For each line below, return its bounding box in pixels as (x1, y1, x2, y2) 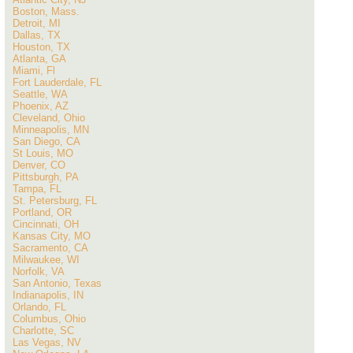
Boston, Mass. (13, 6, 80, 17)
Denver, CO (13, 159, 65, 171)
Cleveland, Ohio (13, 112, 85, 124)
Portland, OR (13, 206, 72, 218)
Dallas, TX (13, 29, 61, 41)
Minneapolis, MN (13, 124, 89, 136)
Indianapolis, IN (13, 289, 84, 301)
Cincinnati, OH (13, 218, 79, 230)
